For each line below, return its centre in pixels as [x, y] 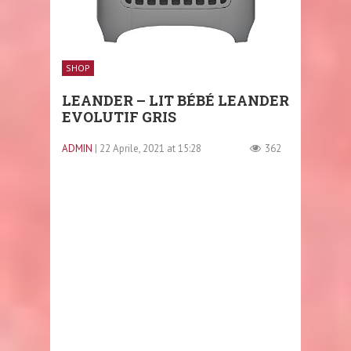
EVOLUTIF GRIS [119, 116]
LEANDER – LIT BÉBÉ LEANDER [175, 100]
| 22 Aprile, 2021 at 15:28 [148, 148]
